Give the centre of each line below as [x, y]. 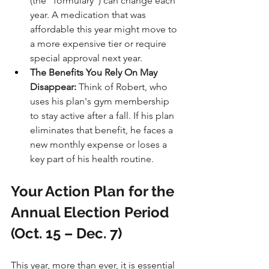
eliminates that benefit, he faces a [103, 130]
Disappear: [53, 87]
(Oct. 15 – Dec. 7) [66, 234]
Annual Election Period [92, 213]
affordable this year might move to [105, 29]
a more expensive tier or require [99, 44]
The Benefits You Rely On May [95, 73]
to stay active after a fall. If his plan [103, 116]
